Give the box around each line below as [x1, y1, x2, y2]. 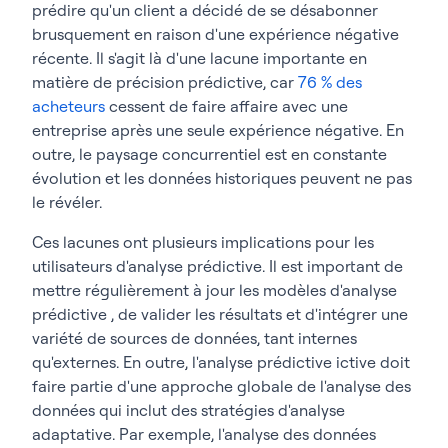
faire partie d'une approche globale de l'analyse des [32, 375, 411, 396]
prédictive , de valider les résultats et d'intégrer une [32, 303, 408, 324]
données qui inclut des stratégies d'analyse [32, 399, 345, 420]
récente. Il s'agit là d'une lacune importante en [32, 47, 367, 68]
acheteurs [32, 95, 105, 116]
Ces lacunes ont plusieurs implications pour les [32, 231, 374, 252]
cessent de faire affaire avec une [105, 95, 348, 116]
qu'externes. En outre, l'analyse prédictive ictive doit [32, 351, 410, 372]
